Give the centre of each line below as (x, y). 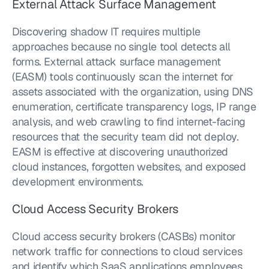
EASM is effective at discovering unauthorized (120, 152)
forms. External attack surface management (116, 62)
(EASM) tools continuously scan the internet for (123, 77)
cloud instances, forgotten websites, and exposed (129, 167)
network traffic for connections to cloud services (127, 251)
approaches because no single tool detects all (121, 47)
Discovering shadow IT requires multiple (106, 32)
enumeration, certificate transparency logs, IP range (134, 107)
